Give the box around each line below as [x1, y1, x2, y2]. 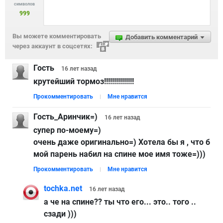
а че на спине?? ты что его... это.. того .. [44, 197, 196, 207]
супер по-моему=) [33, 125, 101, 135]
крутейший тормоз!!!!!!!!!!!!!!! [33, 77, 134, 87]
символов [14, 1, 35, 7]
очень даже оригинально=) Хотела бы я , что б [33, 137, 210, 147]
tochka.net [44, 184, 82, 194]
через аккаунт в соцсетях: [12, 42, 93, 50]
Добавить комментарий [125, 33, 198, 41]
